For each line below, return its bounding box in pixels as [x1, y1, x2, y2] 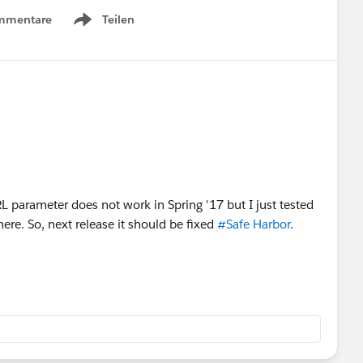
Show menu [70, 20, 135, 36]
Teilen [102, 12, 135, 27]
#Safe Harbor [217, 216, 290, 232]
